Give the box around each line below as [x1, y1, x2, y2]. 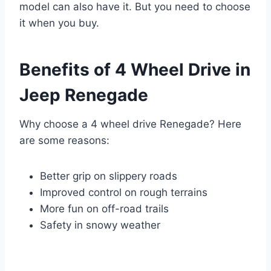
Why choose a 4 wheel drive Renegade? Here [19, 117, 241, 130]
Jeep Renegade [19, 84, 148, 105]
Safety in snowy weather [40, 218, 160, 231]
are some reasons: [19, 134, 109, 146]
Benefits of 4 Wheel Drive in [19, 59, 250, 80]
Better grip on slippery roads [40, 169, 177, 182]
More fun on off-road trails [40, 202, 169, 215]
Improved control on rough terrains [40, 186, 207, 198]
